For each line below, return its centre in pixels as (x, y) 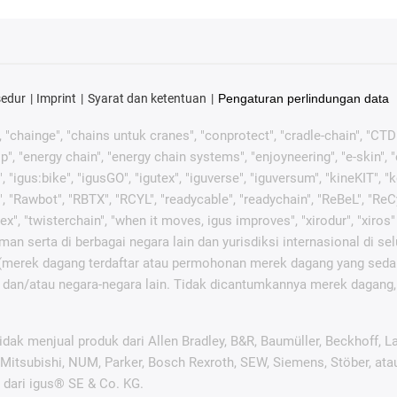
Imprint (57, 98)
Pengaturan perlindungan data (303, 98)
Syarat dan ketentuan (147, 98)
